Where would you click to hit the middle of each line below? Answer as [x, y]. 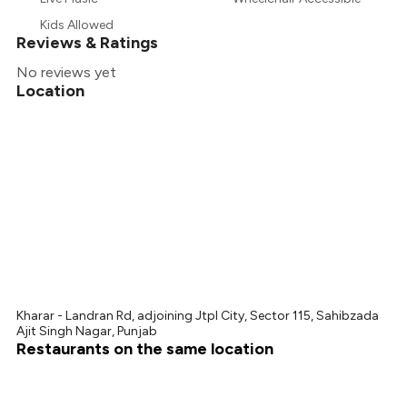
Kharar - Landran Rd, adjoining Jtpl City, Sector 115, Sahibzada [198, 316]
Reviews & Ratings [88, 43]
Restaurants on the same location [145, 349]
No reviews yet [67, 73]
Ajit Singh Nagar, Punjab [87, 332]
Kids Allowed [77, 25]
